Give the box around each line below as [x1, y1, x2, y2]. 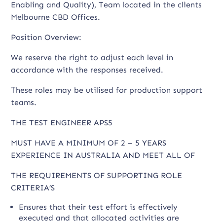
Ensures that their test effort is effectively [19, 202, 178, 212]
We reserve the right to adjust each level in [11, 53, 174, 62]
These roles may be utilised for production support [11, 85, 203, 95]
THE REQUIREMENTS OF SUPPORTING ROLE [11, 171, 183, 180]
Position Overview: [11, 33, 82, 42]
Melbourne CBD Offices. [11, 12, 101, 22]
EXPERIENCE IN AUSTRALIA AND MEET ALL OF [11, 150, 195, 160]
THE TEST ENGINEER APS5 [11, 118, 113, 127]
